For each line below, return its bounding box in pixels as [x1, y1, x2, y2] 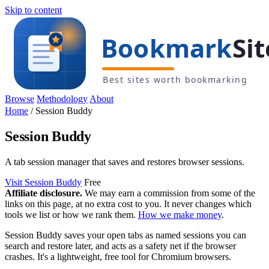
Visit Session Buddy [5, 177, 82, 187]
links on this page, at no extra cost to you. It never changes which [5, 198, 252, 209]
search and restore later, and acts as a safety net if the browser [5, 240, 236, 251]
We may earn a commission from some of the [82, 187, 255, 198]
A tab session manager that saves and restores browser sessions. [5, 156, 244, 167]
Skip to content [5, 5, 62, 15]
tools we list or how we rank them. [5, 209, 138, 220]
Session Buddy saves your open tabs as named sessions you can [5, 229, 246, 240]
